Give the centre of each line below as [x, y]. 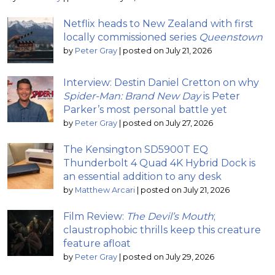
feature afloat [97, 243]
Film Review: [95, 216]
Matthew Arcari [105, 190]
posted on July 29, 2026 [168, 257]
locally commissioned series [131, 37]
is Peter [220, 96]
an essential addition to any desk [142, 176]
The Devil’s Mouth [170, 216]
